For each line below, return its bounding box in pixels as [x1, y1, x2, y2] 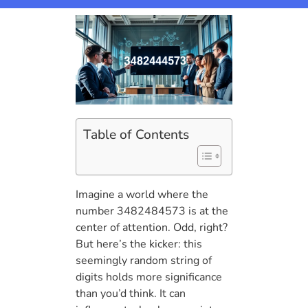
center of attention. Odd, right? [76, 220, 228, 236]
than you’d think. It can [76, 286, 186, 302]
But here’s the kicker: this [76, 236, 202, 252]
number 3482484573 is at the [76, 203, 228, 219]
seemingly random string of [76, 253, 212, 269]
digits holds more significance [76, 269, 222, 285]
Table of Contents [83, 126, 189, 144]
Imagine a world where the [76, 187, 208, 203]
